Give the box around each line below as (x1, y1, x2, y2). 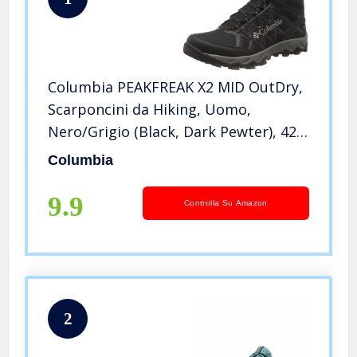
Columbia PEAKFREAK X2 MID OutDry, (48, 76, 304, 96)
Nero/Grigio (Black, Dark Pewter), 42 (48, 121, 297, 141)
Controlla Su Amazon (184, 198, 268, 207)
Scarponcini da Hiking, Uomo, (48, 99, 252, 119)
